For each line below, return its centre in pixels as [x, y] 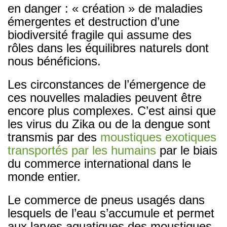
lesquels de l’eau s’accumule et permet [111, 213]
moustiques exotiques [158, 137]
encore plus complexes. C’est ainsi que [112, 110]
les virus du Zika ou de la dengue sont [109, 124]
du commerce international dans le [99, 163]
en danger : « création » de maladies [105, 8]
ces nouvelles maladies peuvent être [105, 97]
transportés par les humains [82, 150]
